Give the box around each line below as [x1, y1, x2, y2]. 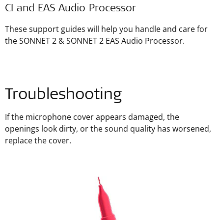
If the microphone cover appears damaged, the [5, 111, 179, 122]
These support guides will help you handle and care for [5, 24, 208, 34]
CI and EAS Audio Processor [5, 4, 136, 14]
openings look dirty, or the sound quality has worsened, [5, 123, 211, 134]
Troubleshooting [5, 88, 122, 104]
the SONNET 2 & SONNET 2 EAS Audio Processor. [5, 35, 185, 46]
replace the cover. [5, 135, 71, 146]
